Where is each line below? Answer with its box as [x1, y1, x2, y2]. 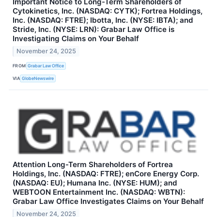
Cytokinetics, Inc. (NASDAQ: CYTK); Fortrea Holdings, [13, 6, 202, 16]
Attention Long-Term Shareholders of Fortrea [13, 160, 173, 170]
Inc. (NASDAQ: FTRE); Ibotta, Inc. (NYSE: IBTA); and [13, 15, 193, 25]
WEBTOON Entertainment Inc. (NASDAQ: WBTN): [13, 187, 185, 197]
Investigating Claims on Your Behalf [13, 34, 139, 44]
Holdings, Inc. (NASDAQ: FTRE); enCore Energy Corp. [13, 169, 199, 179]
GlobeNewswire [22, 75, 54, 81]
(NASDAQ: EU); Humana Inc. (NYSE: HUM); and [13, 178, 177, 188]
